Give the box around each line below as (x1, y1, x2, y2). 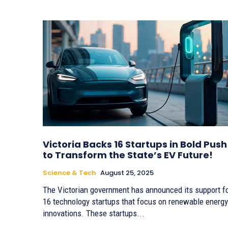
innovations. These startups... (43, 208, 145, 219)
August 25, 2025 (100, 168, 154, 178)
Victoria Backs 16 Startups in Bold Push (43, 138, 227, 151)
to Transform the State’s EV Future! (43, 149, 213, 162)
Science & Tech (43, 168, 96, 178)
